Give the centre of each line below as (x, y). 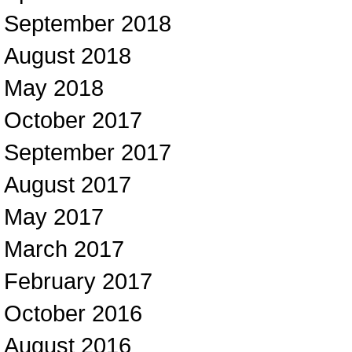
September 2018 (88, 23)
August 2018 (68, 55)
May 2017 (54, 216)
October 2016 (73, 313)
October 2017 (73, 120)
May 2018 (54, 88)
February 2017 (78, 281)
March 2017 (64, 249)
